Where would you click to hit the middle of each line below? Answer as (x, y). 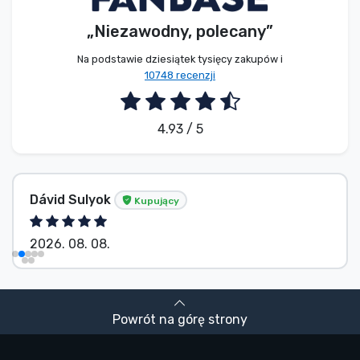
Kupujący (147, 200)
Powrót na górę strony (180, 319)
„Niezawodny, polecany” (180, 32)
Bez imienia (67, 199)
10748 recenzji (180, 76)
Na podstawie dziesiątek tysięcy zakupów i (180, 59)
